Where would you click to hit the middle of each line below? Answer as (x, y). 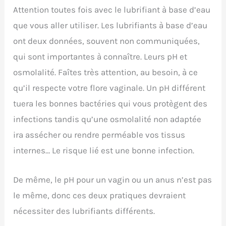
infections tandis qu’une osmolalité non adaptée (107, 119)
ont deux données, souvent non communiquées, (107, 41)
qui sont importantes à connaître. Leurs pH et (100, 56)
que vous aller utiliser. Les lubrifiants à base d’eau (110, 25)
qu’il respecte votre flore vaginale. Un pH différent (109, 88)
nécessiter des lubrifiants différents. (84, 211)
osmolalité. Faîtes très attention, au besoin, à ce (106, 72)
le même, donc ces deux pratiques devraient (100, 195)
